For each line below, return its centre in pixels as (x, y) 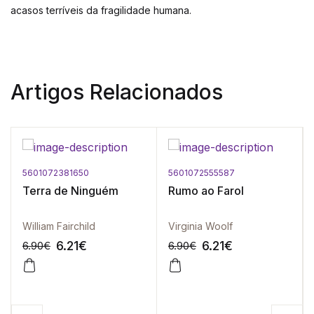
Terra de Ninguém (70, 191)
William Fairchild (59, 226)
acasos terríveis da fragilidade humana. (101, 10)
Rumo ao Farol (206, 191)
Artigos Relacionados (117, 92)
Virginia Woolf (200, 226)
